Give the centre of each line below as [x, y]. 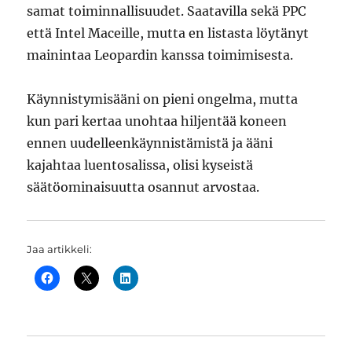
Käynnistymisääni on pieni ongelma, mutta [163, 99]
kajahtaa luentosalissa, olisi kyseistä [140, 165]
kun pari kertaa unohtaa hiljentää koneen [157, 121]
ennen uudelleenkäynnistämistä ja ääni [150, 143]
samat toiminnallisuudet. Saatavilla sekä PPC [167, 11]
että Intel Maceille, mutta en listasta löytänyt [168, 33]
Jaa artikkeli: [60, 249]
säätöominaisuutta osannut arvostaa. [143, 187]
